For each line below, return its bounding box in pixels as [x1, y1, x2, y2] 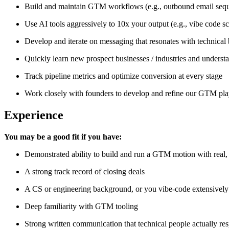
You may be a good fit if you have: [4, 132, 122, 141]
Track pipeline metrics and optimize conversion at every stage [25, 72, 222, 81]
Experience [4, 108, 63, 122]
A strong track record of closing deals [25, 167, 145, 176]
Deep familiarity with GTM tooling [25, 201, 138, 211]
